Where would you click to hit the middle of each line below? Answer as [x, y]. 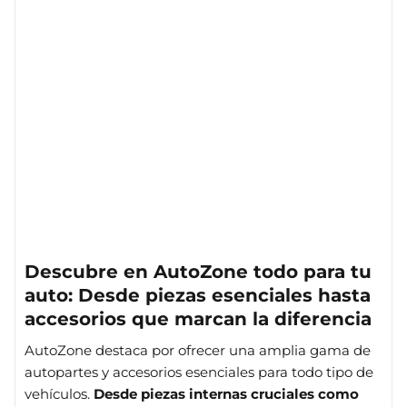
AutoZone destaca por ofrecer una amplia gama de [198, 350]
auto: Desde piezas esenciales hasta [198, 295]
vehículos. [59, 394]
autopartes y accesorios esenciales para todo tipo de [199, 372]
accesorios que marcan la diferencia [198, 319]
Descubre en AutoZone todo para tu [198, 272]
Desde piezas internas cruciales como [226, 394]
